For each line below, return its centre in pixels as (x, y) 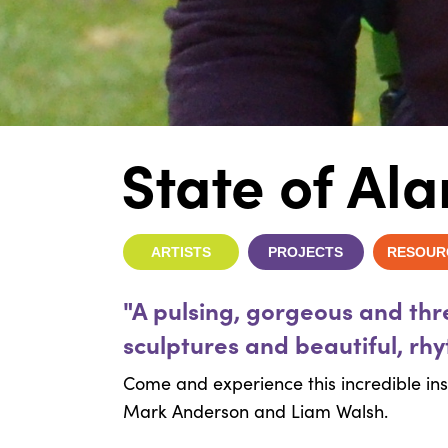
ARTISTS (180, 252)
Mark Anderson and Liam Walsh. (255, 410)
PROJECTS (306, 252)
